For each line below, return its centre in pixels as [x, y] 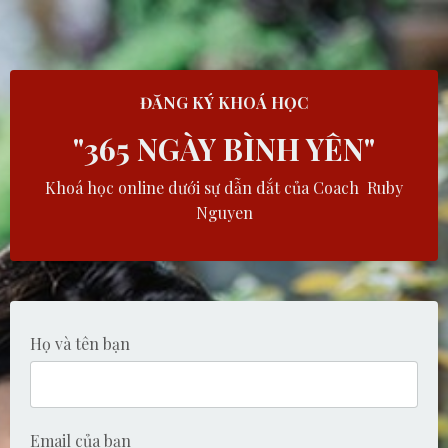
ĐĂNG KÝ [179, 102]
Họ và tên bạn [80, 343]
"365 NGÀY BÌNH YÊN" [224, 149]
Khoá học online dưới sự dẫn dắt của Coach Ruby [224, 187]
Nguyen [224, 212]
